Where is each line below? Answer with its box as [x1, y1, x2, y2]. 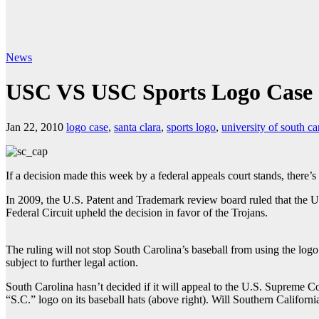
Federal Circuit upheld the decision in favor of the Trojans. [6, 206, 268, 219]
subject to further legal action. [6, 256, 138, 268]
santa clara [114, 120, 161, 133]
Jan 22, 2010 [6, 120, 63, 133]
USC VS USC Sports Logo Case [6, 79, 313, 105]
